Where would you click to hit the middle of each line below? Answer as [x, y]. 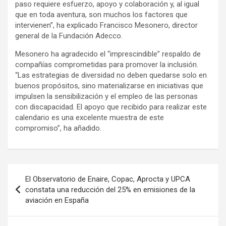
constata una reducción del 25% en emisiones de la [110, 190]
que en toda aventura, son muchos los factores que [101, 15]
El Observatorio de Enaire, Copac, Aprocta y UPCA [108, 179]
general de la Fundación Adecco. [69, 36]
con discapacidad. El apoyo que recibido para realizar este [111, 107]
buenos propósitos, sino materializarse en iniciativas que [109, 86]
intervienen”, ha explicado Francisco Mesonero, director [106, 25]
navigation [37, 188]
